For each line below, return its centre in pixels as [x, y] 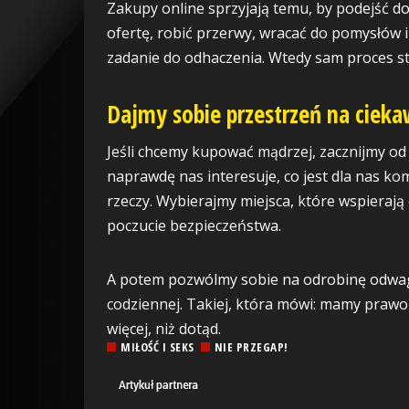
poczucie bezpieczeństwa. [194, 225]
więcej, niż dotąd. [164, 328]
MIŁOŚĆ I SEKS [157, 346]
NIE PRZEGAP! [251, 346]
